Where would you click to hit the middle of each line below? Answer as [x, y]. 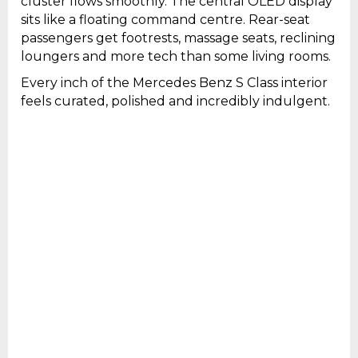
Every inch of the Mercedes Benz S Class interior [174, 83]
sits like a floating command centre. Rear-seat [165, 20]
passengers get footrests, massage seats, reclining [178, 38]
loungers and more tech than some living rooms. [176, 57]
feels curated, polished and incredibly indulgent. [175, 101]
